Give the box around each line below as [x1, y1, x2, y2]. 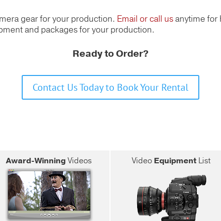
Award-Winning [6, 155, 66, 166]
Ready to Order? [73, 47, 148, 60]
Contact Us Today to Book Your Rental [33, 80, 188, 94]
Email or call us [117, 13, 173, 25]
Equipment [153, 155, 196, 166]
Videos [66, 155, 92, 166]
